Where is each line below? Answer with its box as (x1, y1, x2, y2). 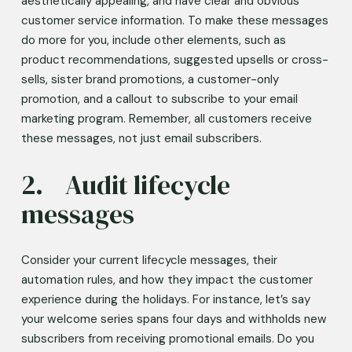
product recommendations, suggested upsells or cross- (20, 51, 328, 68)
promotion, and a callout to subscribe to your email (20, 90, 298, 107)
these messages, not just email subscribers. (20, 130, 268, 146)
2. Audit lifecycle (20, 166, 43, 203)
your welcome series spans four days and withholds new (20, 310, 327, 327)
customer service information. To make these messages (20, 12, 328, 28)
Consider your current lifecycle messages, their (20, 251, 277, 268)
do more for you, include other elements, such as (20, 31, 286, 48)
